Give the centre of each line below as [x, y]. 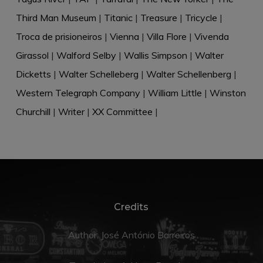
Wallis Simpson [155, 55]
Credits [131, 207]
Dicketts [33, 74]
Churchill [33, 112]
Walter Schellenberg [188, 74]
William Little [175, 93]
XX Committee [122, 112]
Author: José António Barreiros [131, 235]
